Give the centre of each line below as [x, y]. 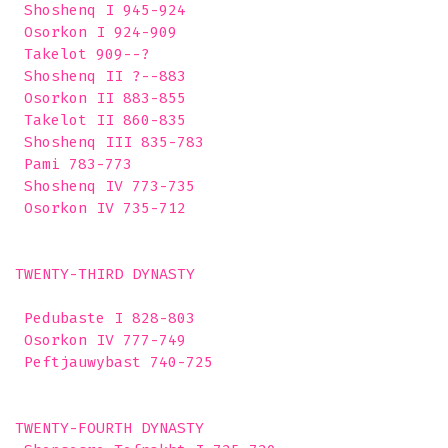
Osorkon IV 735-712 [100, 208]
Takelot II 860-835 [100, 120]
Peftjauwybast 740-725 [114, 362]
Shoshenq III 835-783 [109, 142]
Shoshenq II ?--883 [100, 76]
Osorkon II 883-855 [100, 98]
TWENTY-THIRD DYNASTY [105, 274]
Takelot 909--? [82, 54]
